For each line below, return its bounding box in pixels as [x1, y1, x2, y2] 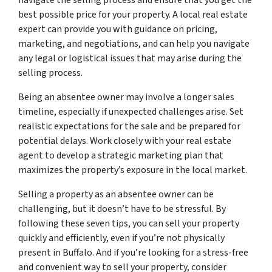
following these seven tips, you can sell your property [18, 217, 239, 230]
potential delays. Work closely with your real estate [18, 134, 231, 148]
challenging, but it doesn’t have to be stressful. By [18, 202, 226, 216]
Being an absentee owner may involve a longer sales [18, 90, 234, 104]
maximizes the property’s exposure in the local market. [18, 163, 247, 177]
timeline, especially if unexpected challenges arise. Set [18, 105, 243, 118]
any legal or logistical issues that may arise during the [18, 52, 242, 65]
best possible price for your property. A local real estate [18, 8, 248, 21]
